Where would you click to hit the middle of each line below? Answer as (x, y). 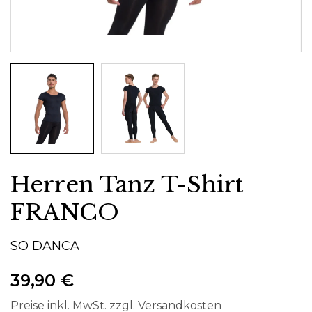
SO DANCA (45, 245)
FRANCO (65, 212)
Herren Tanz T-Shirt (127, 184)
